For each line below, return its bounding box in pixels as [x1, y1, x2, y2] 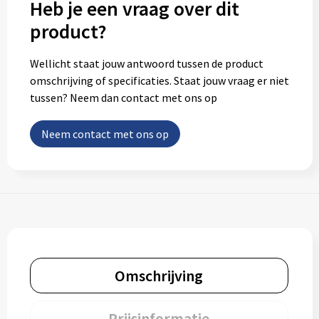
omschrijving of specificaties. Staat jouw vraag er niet [29, 73, 289, 88]
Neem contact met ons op [41, 127, 169, 141]
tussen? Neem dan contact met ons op [29, 90, 217, 105]
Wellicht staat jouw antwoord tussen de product [29, 56, 263, 70]
